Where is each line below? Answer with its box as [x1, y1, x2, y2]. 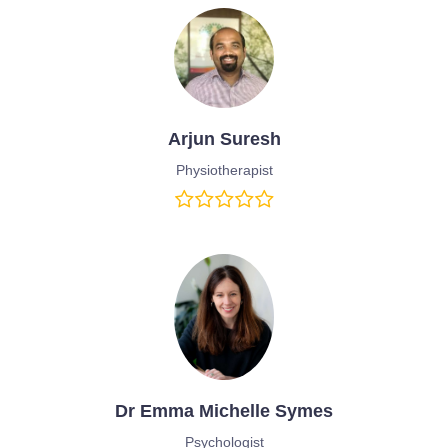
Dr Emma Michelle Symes [115, 400, 333, 421]
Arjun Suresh [167, 128, 281, 149]
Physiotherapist [175, 161, 273, 178]
